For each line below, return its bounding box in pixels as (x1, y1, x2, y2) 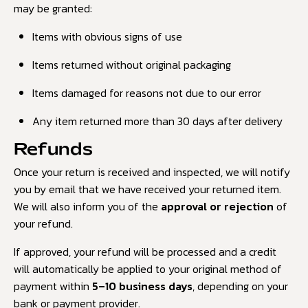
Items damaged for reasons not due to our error (32, 84, 262, 101)
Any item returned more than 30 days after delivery (32, 112, 283, 129)
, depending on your (192, 278, 288, 295)
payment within (14, 278, 92, 295)
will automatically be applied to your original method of (14, 261, 282, 278)
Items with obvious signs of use (32, 27, 183, 45)
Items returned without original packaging (32, 56, 232, 73)
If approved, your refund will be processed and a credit (14, 243, 276, 261)
